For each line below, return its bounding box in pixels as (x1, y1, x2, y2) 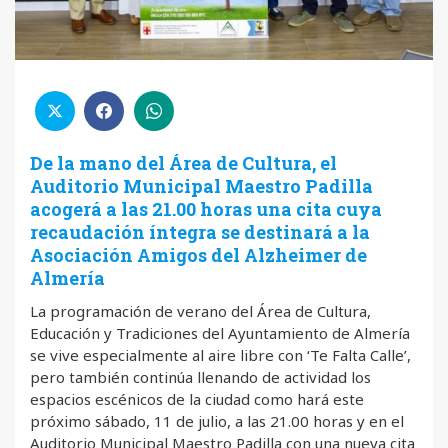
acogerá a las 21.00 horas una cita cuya (30, 197, 382, 222)
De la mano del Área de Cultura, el (30, 151, 337, 176)
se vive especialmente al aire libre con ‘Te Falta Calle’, (30, 345, 411, 366)
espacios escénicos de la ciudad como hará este (30, 389, 364, 410)
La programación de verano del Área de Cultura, (30, 301, 371, 322)
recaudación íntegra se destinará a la (30, 220, 370, 245)
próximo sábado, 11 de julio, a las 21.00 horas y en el (30, 411, 404, 432)
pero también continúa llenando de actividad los (30, 367, 371, 388)
